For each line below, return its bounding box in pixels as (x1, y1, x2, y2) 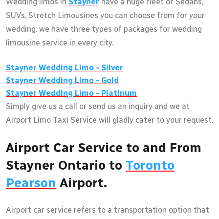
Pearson (6, 175, 56, 191)
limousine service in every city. (6, 38, 113, 47)
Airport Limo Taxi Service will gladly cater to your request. (6, 115, 213, 125)
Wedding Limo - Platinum (37, 88, 137, 98)
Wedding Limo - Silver (37, 63, 123, 72)
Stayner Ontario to (6, 157, 126, 173)
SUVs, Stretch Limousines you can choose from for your (6, 10, 205, 20)
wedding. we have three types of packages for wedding (6, 24, 202, 34)
